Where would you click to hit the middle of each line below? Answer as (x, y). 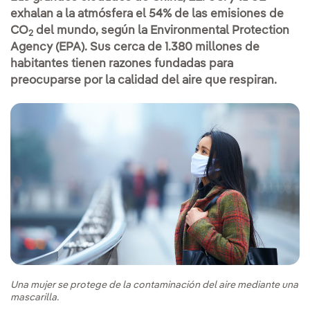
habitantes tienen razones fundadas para (122, 64)
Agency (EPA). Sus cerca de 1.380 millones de (135, 47)
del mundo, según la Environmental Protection (161, 30)
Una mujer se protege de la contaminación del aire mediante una (154, 285)
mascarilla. (35, 298)
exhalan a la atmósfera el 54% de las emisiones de (147, 14)
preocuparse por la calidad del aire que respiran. (144, 80)
